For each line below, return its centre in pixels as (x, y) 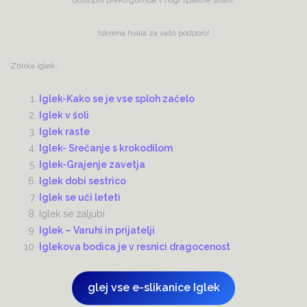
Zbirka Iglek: (34, 65)
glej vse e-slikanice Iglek (153, 288)
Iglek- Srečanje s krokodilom (106, 148)
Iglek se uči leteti (80, 197)
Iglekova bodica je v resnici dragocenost (135, 246)
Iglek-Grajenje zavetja (92, 164)
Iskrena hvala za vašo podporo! (153, 33)
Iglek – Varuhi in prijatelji (97, 230)
